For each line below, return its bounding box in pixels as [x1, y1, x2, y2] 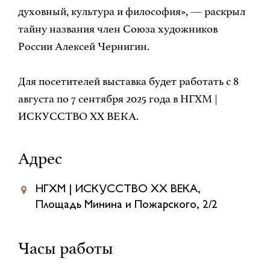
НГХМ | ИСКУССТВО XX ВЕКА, [35, 184, 201, 195]
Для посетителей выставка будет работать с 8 [17, 74, 239, 88]
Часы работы [17, 238, 113, 258]
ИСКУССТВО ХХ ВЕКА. [17, 109, 139, 123]
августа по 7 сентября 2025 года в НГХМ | [17, 92, 218, 105]
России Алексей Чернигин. [17, 39, 149, 53]
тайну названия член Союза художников [17, 22, 218, 36]
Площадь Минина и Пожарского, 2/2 [35, 199, 218, 210]
